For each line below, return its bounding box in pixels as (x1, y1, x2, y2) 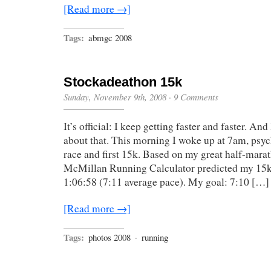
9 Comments (174, 90, 218, 103)
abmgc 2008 (88, 31, 132, 44)
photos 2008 (88, 230, 131, 243)
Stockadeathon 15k (64, 74, 182, 90)
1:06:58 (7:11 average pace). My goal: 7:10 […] (64, 174, 269, 189)
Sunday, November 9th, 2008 (64, 90, 166, 103)
